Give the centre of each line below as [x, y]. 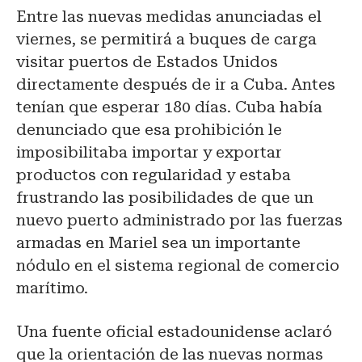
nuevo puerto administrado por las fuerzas [179, 221]
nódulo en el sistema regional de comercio [178, 266]
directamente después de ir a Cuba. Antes [176, 85]
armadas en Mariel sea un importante [158, 243]
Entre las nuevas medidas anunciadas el [169, 17]
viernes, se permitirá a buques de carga [166, 40]
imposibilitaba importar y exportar [149, 153]
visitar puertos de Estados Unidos [147, 62]
